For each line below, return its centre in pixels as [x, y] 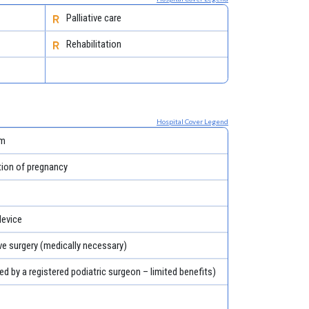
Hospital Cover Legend [192, 121]
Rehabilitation [93, 44]
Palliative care [93, 18]
